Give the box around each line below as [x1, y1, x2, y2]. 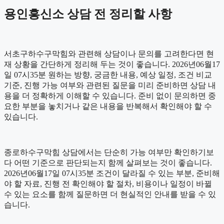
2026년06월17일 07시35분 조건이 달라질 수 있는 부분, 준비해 [4, 168, 220, 177]
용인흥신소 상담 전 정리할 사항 [4, 7, 172, 20]
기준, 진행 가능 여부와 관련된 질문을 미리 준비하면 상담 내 [4, 80, 216, 89]
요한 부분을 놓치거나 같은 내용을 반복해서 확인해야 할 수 [4, 101, 212, 110]
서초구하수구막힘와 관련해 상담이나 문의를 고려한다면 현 [4, 49, 214, 58]
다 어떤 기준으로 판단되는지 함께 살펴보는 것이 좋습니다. [4, 158, 212, 167]
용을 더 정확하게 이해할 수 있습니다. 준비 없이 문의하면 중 [4, 91, 216, 100]
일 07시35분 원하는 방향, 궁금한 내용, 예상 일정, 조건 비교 [4, 70, 212, 79]
